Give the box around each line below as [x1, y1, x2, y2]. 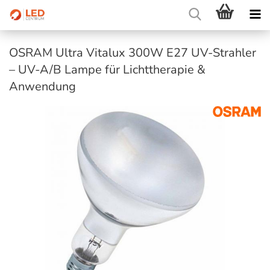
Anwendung [9, 78, 76, 95]
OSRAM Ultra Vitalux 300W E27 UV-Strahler [9, 45, 256, 61]
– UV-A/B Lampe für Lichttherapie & [9, 61, 206, 78]
